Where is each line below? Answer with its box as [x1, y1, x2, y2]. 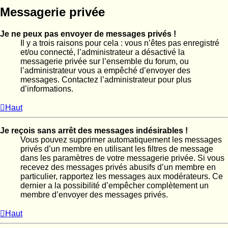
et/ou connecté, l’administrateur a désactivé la [20, 48, 185, 57]
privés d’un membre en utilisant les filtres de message [20, 145, 213, 154]
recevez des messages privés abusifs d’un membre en [20, 163, 216, 172]
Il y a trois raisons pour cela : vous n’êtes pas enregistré [20, 39, 219, 48]
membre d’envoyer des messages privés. [20, 190, 168, 199]
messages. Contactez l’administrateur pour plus [20, 75, 191, 84]
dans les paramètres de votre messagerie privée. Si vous [20, 154, 224, 163]
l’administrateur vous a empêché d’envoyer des [20, 66, 190, 75]
